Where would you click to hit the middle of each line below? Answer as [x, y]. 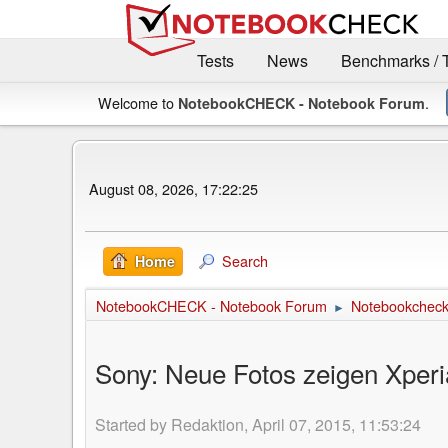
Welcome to [138, 102]
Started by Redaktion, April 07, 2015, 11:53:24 [258, 424]
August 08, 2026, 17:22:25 [173, 189]
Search [245, 260]
